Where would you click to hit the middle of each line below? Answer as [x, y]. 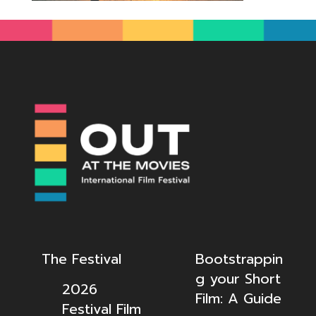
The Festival [81, 259]
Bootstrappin [239, 259]
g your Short [238, 279]
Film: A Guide [238, 299]
